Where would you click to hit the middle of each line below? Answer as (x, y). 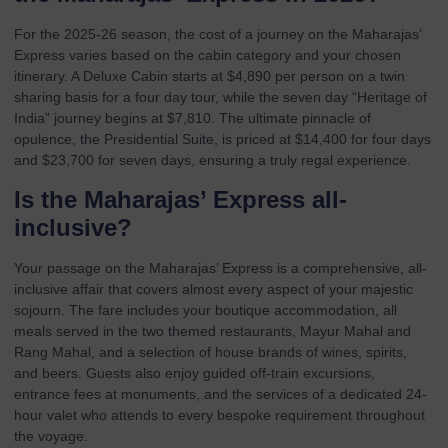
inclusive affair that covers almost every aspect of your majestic (213, 288)
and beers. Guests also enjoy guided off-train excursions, (194, 372)
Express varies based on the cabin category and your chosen (207, 55)
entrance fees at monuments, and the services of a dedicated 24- (220, 393)
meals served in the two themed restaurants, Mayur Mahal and (212, 330)
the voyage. (51, 435)
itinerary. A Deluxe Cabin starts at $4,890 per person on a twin (209, 76)
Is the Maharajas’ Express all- (180, 199)
